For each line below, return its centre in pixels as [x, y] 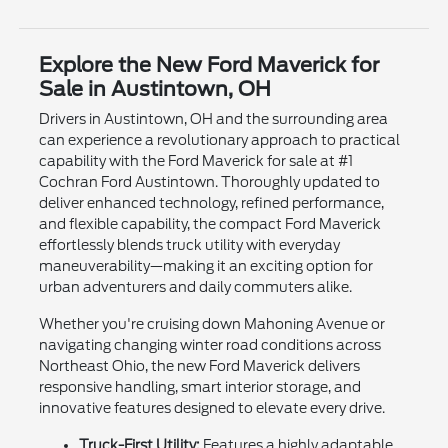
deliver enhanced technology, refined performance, [211, 202]
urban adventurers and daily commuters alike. [195, 286]
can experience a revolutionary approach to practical [219, 139]
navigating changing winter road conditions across [209, 344]
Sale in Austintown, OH [154, 88]
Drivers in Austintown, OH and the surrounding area [213, 118]
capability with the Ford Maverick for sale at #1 [195, 160]
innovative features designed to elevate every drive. [211, 407]
